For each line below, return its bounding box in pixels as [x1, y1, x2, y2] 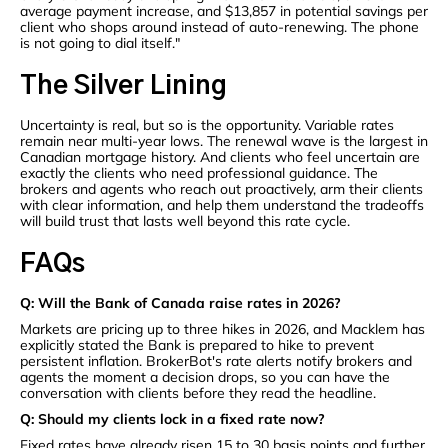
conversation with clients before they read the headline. [20, 384, 376, 403]
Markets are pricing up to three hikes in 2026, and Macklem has [20, 320, 425, 339]
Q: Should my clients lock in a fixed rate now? [20, 410, 325, 429]
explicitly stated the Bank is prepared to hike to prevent [20, 336, 374, 355]
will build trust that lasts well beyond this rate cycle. [20, 212, 350, 231]
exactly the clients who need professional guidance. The [20, 164, 378, 183]
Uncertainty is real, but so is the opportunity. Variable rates [20, 116, 394, 135]
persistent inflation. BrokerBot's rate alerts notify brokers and [20, 352, 412, 371]
